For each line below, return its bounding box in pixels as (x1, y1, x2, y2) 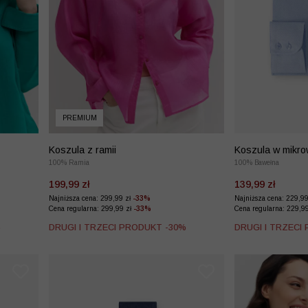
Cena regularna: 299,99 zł (49, 205, 133, 213)
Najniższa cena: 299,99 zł (49, 195, 133, 203)
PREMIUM (62, 114, 97, 122)
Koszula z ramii (49, 144, 116, 156)
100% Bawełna (234, 159, 279, 167)
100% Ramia (49, 159, 89, 167)
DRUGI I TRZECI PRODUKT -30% (49, 222, 186, 233)
